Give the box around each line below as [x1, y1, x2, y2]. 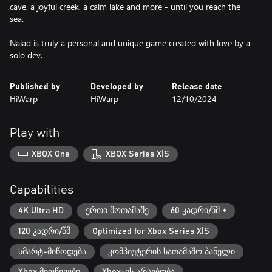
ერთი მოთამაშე [86, 206, 149, 216]
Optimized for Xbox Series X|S [92, 226, 209, 236]
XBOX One [32, 149, 70, 158]
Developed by [90, 83, 144, 91]
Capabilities [10, 183, 73, 196]
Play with [10, 127, 59, 139]
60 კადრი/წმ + [171, 206, 226, 216]
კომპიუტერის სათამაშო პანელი [108, 247, 235, 256]
